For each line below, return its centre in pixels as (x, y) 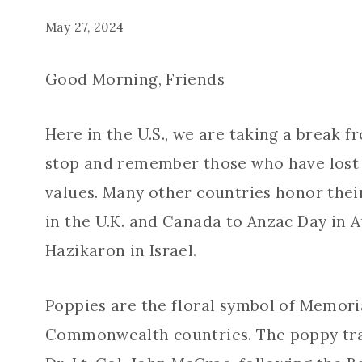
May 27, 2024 (85, 27)
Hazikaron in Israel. (121, 250)
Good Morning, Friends (135, 79)
